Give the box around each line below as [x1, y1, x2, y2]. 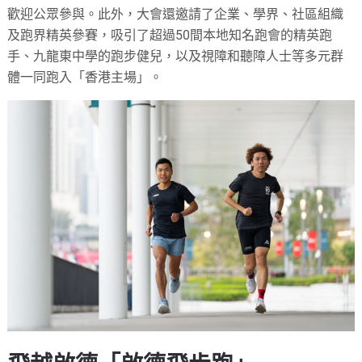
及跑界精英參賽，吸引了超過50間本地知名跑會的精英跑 [7, 27, 333, 43]
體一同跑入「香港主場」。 [7, 69, 163, 85]
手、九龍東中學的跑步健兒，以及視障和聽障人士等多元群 [7, 48, 344, 64]
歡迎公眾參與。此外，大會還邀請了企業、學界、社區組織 [7, 6, 344, 22]
